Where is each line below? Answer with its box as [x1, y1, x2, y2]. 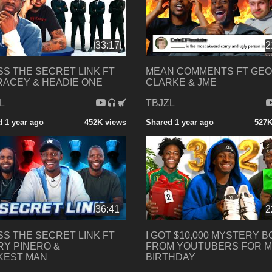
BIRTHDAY [145, 251, 195, 262]
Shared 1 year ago [145, 117, 214, 127]
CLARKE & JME [145, 76, 217, 87]
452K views [84, 117, 126, 127]
